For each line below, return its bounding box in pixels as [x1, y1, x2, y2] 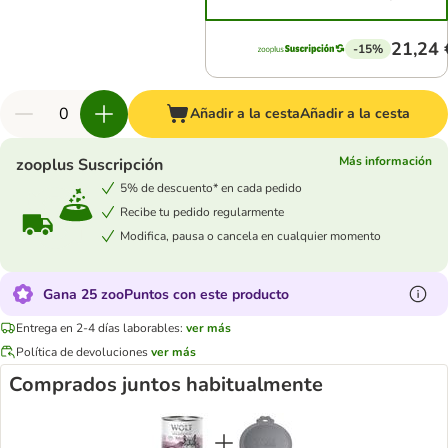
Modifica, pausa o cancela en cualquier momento [120, 227, 381, 244]
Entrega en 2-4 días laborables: [16, 319, 183, 336]
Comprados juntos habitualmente [9, 371, 323, 398]
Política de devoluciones [16, 343, 148, 360]
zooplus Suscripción [16, 154, 163, 176]
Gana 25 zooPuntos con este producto [43, 284, 289, 304]
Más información [339, 153, 432, 169]
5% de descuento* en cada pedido [120, 179, 302, 196]
